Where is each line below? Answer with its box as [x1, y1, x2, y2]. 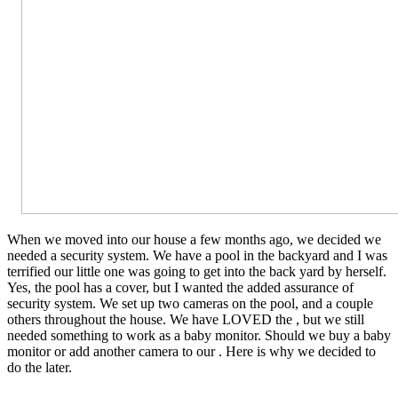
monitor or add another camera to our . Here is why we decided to [7, 343, 376, 359]
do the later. [7, 359, 72, 375]
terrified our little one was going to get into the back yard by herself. [7, 263, 386, 279]
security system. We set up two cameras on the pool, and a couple [7, 295, 373, 311]
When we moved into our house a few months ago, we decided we [7, 231, 381, 247]
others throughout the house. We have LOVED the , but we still [7, 311, 364, 327]
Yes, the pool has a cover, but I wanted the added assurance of [7, 279, 354, 295]
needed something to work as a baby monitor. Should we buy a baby [7, 327, 391, 343]
